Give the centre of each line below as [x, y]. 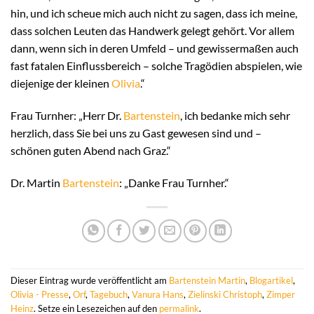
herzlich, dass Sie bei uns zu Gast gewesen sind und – [136, 133]
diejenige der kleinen [61, 83]
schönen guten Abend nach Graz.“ [91, 151]
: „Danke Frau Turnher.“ [174, 183]
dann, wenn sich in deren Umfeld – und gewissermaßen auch [155, 48]
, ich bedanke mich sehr [235, 116]
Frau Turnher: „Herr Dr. [67, 116]
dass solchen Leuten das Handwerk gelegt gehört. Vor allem [152, 31]
